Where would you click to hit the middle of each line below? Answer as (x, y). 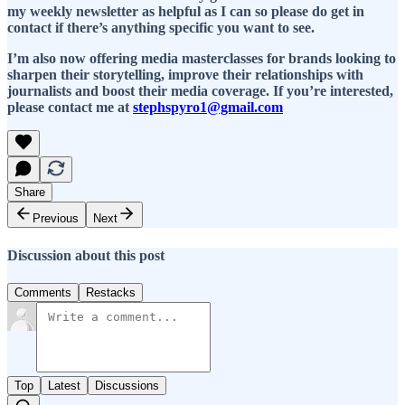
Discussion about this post (86, 255)
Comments (43, 292)
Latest (64, 385)
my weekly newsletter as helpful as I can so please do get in (186, 12)
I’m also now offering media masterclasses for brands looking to (202, 59)
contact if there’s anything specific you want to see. (161, 28)
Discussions (127, 385)
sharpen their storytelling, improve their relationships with (185, 75)
